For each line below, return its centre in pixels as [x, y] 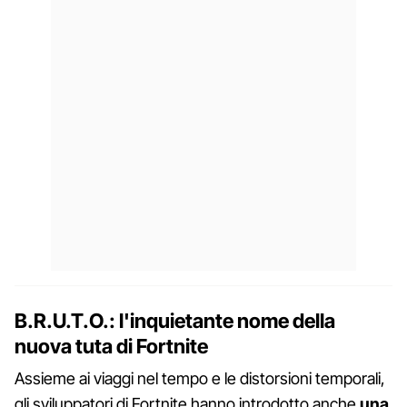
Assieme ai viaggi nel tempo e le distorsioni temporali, [200, 378]
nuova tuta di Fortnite [111, 346]
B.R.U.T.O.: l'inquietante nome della [175, 320]
